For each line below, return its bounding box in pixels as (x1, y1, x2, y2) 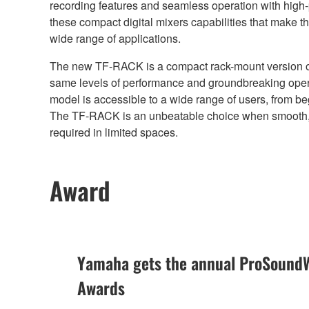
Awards (77, 275, 125, 301)
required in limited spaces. (50, 123, 178, 140)
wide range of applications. (50, 30, 181, 46)
